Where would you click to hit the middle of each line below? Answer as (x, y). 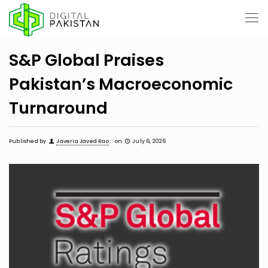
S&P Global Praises (86, 60)
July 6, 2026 (149, 141)
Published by (28, 141)
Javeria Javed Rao (83, 141)
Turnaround (58, 108)
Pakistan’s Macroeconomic (121, 84)
